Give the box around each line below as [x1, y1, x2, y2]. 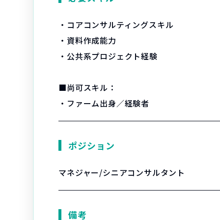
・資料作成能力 [58, 34, 116, 46]
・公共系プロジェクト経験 [58, 50, 158, 62]
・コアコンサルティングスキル [58, 19, 174, 30]
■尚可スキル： [58, 82, 116, 93]
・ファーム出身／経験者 [58, 97, 150, 109]
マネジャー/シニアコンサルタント [58, 166, 186, 178]
